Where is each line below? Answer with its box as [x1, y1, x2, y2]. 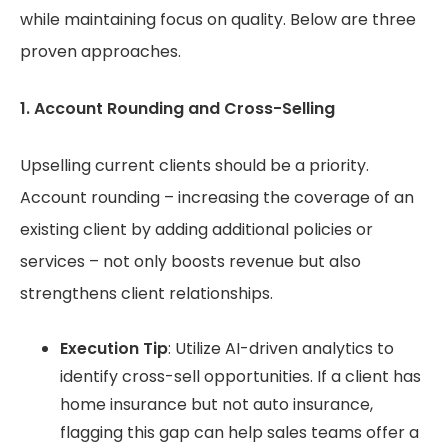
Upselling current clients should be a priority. [20, 154, 369, 178]
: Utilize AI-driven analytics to [168, 337, 394, 361]
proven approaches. [20, 40, 185, 64]
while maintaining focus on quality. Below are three [20, 8, 416, 32]
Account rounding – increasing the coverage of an [20, 186, 414, 210]
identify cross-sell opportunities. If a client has [60, 365, 421, 389]
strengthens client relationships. [20, 282, 277, 306]
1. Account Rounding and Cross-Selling [20, 97, 339, 121]
